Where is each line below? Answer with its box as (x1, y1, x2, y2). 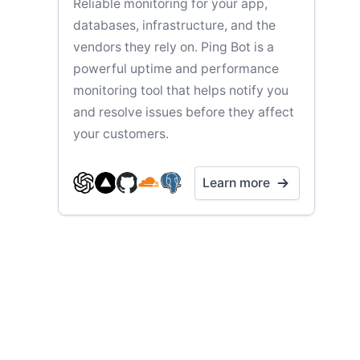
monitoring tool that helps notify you (73, 82, 288, 98)
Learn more (202, 174, 270, 190)
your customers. (73, 125, 169, 141)
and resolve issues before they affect (73, 104, 294, 120)
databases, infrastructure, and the (73, 17, 276, 33)
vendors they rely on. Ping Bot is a (73, 39, 274, 55)
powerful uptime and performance (73, 60, 279, 76)
